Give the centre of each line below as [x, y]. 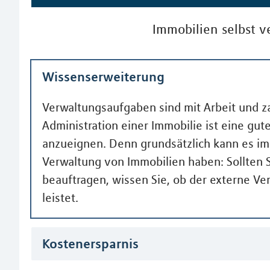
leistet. [60, 198]
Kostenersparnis [90, 244]
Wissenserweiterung [103, 76]
